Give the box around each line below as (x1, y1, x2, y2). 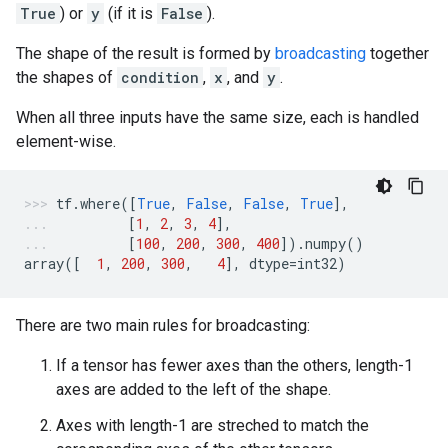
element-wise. (16, 132, 116, 151)
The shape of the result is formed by (16, 44, 275, 63)
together (366, 44, 429, 63)
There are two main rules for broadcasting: (16, 316, 310, 335)
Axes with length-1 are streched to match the (56, 416, 369, 435)
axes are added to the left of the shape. (56, 380, 331, 399)
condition (121, 68, 199, 87)
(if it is (104, 4, 157, 23)
